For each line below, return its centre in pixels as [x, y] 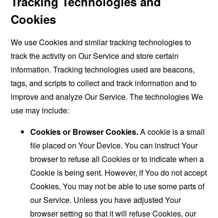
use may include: [40, 110]
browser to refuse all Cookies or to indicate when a [117, 159]
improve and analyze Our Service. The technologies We [107, 97]
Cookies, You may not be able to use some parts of [118, 186]
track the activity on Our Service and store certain [95, 56]
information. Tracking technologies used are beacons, [103, 69]
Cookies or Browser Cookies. [84, 132]
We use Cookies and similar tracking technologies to [101, 42]
